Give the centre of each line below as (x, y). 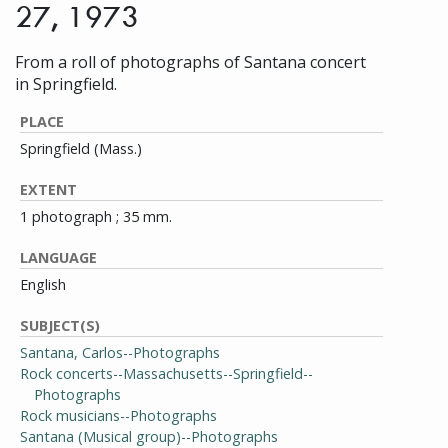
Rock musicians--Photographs (118, 415)
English (43, 284)
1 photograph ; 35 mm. (96, 216)
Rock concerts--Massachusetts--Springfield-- (166, 373)
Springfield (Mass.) (81, 148)
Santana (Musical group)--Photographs (149, 436)
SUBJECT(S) (60, 325)
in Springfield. (66, 84)
